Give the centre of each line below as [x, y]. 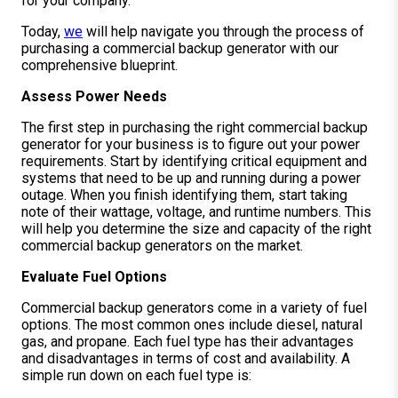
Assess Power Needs [94, 96]
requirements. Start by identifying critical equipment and [194, 161]
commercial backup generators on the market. [162, 245]
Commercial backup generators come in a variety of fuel [194, 307]
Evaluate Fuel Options [94, 276]
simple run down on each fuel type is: [136, 375]
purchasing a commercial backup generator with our [180, 48]
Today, [43, 31]
